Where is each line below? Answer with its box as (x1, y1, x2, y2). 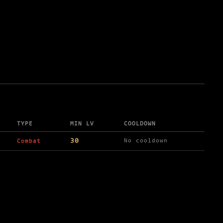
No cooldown (124, 138, 168, 144)
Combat (17, 138, 41, 145)
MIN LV (70, 121, 94, 127)
